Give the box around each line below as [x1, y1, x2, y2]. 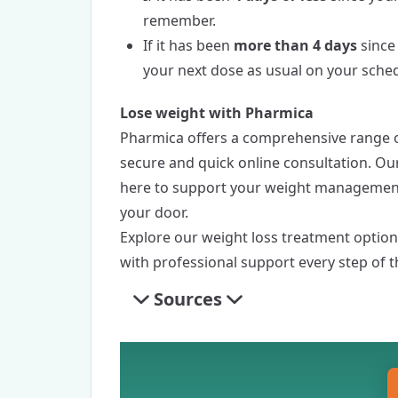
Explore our [120, 227, 202, 248]
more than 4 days [234, 36, 357, 56]
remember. [143, 11, 216, 31]
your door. [120, 203, 188, 223]
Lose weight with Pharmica [120, 103, 314, 123]
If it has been [143, 36, 234, 56]
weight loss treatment [202, 227, 350, 248]
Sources [149, 287, 227, 312]
